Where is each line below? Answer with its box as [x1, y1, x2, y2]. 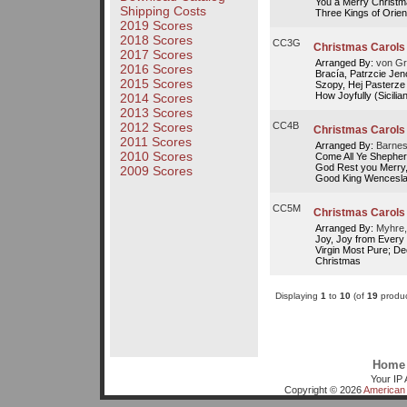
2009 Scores [119, 164, 193, 179]
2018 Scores [119, 33, 193, 48]
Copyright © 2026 [283, 383, 363, 395]
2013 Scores [119, 105, 193, 121]
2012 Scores [119, 120, 193, 135]
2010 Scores [119, 149, 193, 164]
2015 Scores [119, 76, 193, 92]
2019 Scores [119, 18, 193, 34]
